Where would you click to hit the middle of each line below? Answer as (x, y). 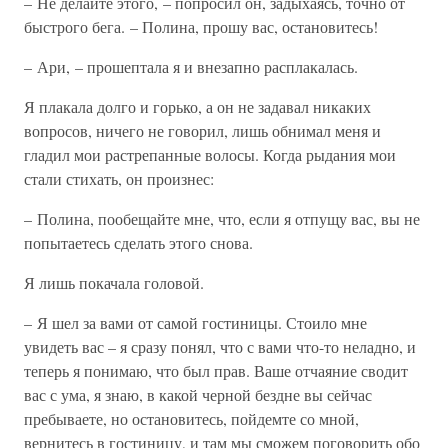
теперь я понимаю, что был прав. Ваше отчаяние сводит (216, 370)
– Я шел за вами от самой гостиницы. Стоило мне (195, 322)
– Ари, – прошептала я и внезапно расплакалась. (191, 66)
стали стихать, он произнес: (119, 178)
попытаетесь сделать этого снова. (138, 242)
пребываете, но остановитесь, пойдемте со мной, (191, 418)
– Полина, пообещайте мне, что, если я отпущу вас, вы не (222, 218)
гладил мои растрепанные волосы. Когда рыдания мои (210, 154)
